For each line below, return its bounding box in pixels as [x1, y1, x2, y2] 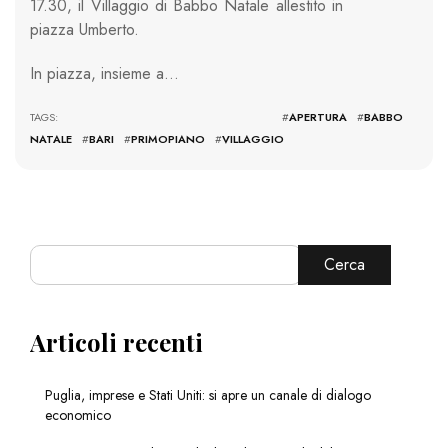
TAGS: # [30, 109, 289, 126]
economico [45, 404, 111, 425]
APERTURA [289, 109, 347, 126]
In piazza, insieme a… [30, 62, 179, 86]
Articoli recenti [30, 325, 203, 358]
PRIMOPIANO [131, 131, 205, 148]
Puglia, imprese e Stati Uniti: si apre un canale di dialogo [45, 384, 371, 405]
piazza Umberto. [30, 18, 139, 42]
